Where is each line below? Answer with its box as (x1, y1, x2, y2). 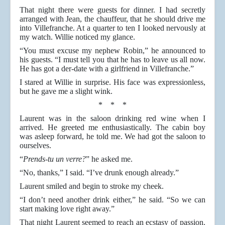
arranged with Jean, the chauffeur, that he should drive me (20, 15, 205, 24)
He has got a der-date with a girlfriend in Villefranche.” (20, 64, 194, 73)
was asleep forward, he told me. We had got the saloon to (20, 132, 205, 141)
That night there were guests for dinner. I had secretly (20, 6, 205, 15)
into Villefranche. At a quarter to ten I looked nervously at (20, 24, 205, 33)
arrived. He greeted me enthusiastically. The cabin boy (20, 123, 205, 132)
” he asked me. (86, 155, 133, 164)
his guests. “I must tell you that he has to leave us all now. (20, 55, 205, 64)
